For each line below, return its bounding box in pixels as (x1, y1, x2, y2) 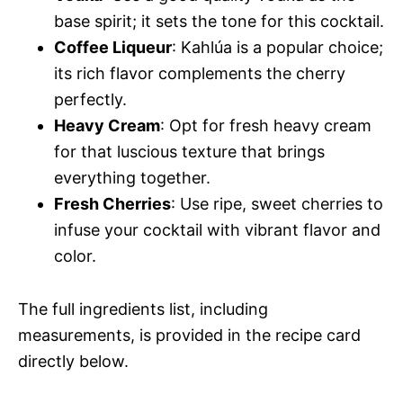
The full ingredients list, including (18, 299, 268, 318)
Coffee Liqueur (54, 37, 172, 57)
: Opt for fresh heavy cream (160, 115, 372, 135)
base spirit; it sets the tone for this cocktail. (54, 11, 384, 31)
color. (54, 246, 96, 265)
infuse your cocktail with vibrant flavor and (54, 219, 381, 239)
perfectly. (54, 89, 127, 109)
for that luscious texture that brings (54, 141, 325, 161)
